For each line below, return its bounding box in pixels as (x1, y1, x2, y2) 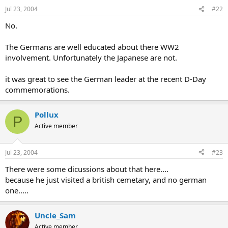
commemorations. (5, 84, 70, 95)
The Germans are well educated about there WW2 (5, 42, 179, 52)
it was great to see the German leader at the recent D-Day (5, 74, 206, 84)
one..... (5, 185, 28, 195)
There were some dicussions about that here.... (5, 163, 168, 174)
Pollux (35, 109, 59, 120)
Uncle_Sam (35, 210, 76, 220)
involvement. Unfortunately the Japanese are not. (5, 52, 177, 63)
